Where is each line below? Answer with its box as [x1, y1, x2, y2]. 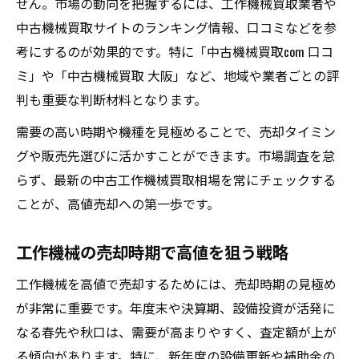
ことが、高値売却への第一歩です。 [16, 194, 220, 213]
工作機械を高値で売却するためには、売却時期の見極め [16, 274, 337, 293]
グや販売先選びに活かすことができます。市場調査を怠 [16, 146, 335, 165]
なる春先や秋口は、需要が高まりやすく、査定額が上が [16, 322, 337, 341]
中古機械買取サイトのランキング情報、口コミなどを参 [16, 18, 337, 37]
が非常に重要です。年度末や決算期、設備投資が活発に [16, 298, 335, 317]
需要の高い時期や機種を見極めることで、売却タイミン [16, 122, 336, 141]
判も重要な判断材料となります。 [16, 90, 207, 109]
